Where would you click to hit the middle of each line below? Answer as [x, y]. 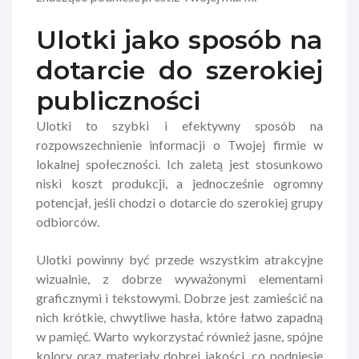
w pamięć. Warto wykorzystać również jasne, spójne [179, 336]
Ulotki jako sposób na [179, 39]
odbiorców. [68, 221]
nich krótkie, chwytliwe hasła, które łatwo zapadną [179, 317]
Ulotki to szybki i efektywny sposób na [179, 125]
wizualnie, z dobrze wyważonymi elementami [179, 278]
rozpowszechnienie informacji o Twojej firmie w [179, 144]
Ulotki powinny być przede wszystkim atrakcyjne [179, 259]
